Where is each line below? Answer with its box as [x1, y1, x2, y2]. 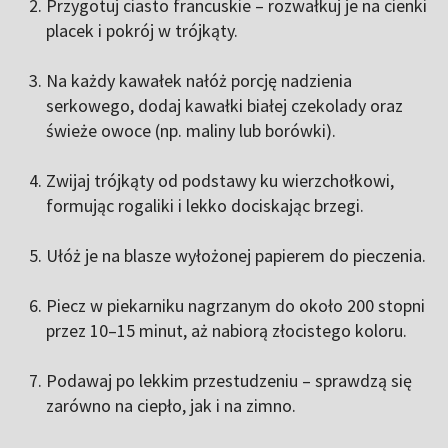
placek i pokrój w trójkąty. [46, 19, 238, 42]
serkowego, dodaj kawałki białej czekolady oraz [46, 94, 403, 117]
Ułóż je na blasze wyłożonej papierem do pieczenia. [46, 244, 426, 267]
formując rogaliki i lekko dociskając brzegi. [46, 194, 364, 217]
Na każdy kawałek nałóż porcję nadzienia [46, 69, 352, 92]
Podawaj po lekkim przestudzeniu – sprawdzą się [46, 369, 412, 392]
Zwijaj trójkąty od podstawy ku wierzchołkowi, [46, 169, 394, 192]
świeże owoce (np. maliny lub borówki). [46, 119, 336, 142]
